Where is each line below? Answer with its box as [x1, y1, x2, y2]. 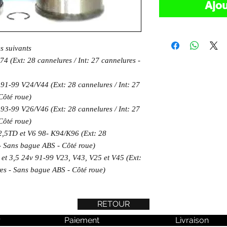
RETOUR [97, 199, 130, 209]
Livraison [175, 215, 209, 225]
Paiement [64, 215, 99, 225]
